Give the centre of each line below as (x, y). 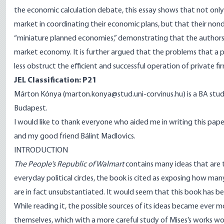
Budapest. (31, 108)
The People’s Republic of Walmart (69, 164)
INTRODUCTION (41, 150)
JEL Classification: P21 (55, 80)
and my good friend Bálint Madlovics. (75, 136)
